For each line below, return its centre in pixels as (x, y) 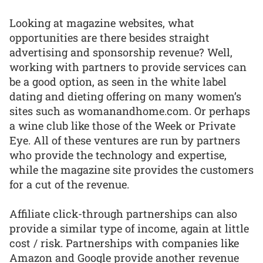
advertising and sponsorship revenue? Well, (121, 52)
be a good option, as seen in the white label (118, 81)
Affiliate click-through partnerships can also (123, 214)
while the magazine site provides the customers (131, 169)
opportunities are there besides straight (109, 37)
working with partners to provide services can (128, 67)
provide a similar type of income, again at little (129, 229)
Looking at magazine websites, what (102, 23)
